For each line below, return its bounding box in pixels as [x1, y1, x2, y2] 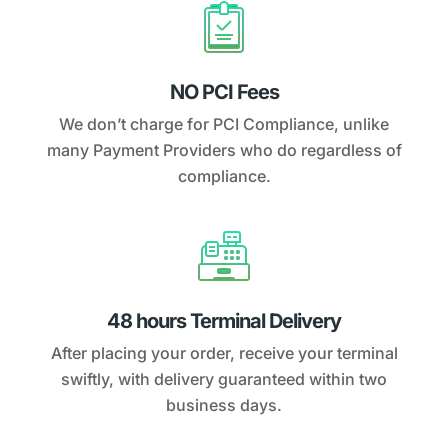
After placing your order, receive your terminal [50, 342, 398, 363]
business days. [166, 394, 282, 415]
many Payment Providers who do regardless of [46, 139, 402, 160]
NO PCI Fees [169, 79, 279, 104]
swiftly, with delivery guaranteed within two [61, 368, 387, 389]
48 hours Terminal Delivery [107, 308, 341, 333]
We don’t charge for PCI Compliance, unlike [59, 113, 389, 134]
